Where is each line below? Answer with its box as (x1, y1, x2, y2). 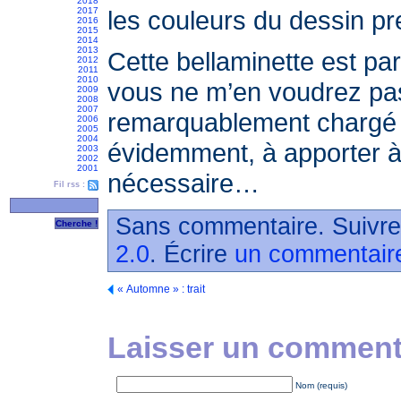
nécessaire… (107, 168, 260, 198)
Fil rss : (54, 180, 85, 189)
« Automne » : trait (117, 283, 205, 295)
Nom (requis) (295, 380, 347, 390)
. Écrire (149, 241, 235, 268)
